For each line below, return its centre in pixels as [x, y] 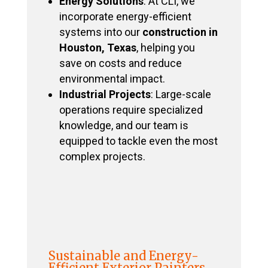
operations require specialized [131, 110]
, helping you [165, 48]
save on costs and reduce [120, 63]
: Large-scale [181, 95]
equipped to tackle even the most [138, 141]
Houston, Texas [98, 48]
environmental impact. [112, 79]
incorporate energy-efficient [125, 17]
